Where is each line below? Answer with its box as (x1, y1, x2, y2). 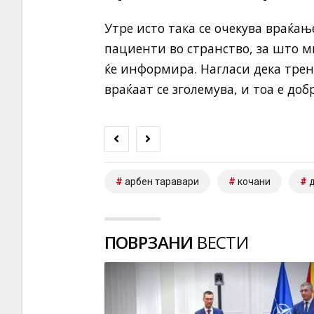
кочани (237, 175, 271, 187)
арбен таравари (124, 175, 199, 187)
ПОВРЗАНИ (104, 230, 193, 254)
